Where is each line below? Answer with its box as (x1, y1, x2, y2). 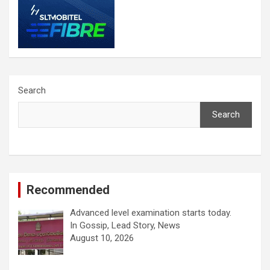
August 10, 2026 (70, 233, 134, 244)
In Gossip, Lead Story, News (70, 220, 181, 231)
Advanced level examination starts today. (70, 207, 232, 219)
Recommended (27, 183, 110, 198)
